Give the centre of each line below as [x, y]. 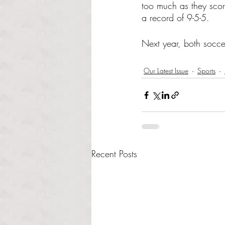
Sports [206, 70]
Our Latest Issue [166, 70]
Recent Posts [114, 154]
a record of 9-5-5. [177, 18]
